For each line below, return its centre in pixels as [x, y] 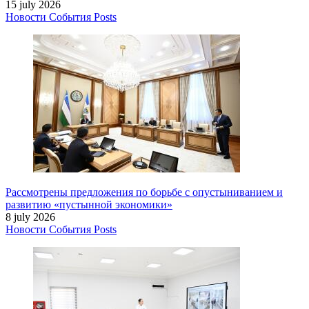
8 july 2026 [30, 217]
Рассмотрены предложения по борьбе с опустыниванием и [144, 192]
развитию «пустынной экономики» [89, 204]
